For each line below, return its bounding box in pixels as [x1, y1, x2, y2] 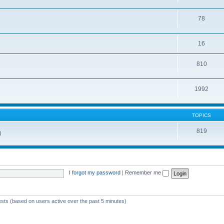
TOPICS [192, 112, 211, 118]
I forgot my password [68, 169, 120, 176]
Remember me [124, 169, 162, 176]
